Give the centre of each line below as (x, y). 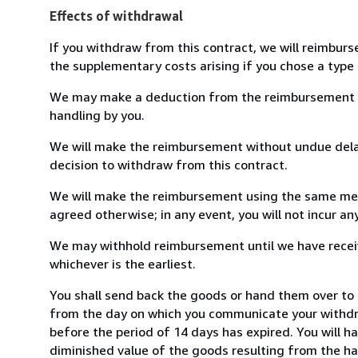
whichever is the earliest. (123, 263)
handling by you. (97, 115)
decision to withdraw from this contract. (169, 164)
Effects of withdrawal (116, 16)
